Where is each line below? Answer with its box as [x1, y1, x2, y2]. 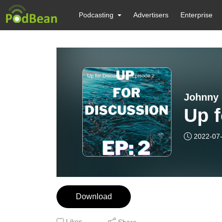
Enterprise [180, 11, 213, 19]
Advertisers [133, 11, 169, 19]
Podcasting [79, 11, 113, 19]
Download [76, 192, 112, 201]
